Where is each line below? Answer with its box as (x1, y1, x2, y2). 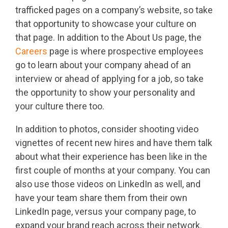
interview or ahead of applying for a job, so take (15, 73, 204, 84)
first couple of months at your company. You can (15, 165, 210, 176)
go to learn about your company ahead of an (15, 60, 191, 71)
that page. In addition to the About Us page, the (15, 32, 202, 43)
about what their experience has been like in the (15, 151, 207, 162)
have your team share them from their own (15, 192, 187, 204)
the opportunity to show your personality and (15, 87, 195, 98)
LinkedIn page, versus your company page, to (15, 206, 196, 217)
